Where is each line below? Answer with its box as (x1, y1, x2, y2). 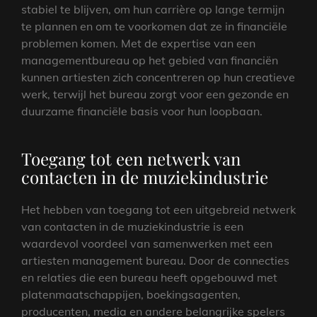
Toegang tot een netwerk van (21, 146, 241, 170)
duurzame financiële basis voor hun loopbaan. (21, 103, 263, 118)
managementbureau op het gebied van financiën (21, 52, 278, 67)
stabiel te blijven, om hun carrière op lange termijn (21, 1, 284, 16)
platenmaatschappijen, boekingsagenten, (21, 287, 241, 301)
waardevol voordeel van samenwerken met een (21, 236, 272, 250)
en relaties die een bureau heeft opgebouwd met (21, 270, 277, 284)
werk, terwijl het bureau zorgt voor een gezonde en (21, 86, 289, 101)
